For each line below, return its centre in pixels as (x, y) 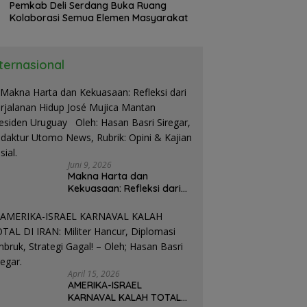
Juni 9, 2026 (90, 164)
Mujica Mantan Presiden (122, 213)
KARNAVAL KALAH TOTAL (125, 297)
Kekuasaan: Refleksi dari (125, 188)
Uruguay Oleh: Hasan (89, 225)
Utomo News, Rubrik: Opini (128, 250)
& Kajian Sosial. (105, 262)
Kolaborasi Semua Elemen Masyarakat (99, 17)
